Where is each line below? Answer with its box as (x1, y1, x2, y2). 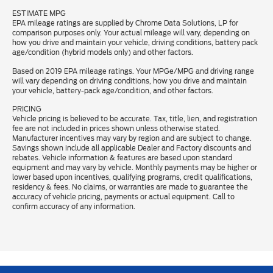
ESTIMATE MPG (12, 9, 66, 18)
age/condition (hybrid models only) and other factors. (12, 48, 193, 57)
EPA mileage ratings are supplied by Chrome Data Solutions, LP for (12, 19, 238, 28)
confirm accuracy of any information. (12, 202, 135, 211)
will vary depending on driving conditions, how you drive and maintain (12, 76, 247, 85)
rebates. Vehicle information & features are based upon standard (12, 154, 232, 163)
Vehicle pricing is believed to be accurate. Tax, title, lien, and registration (12, 115, 257, 124)
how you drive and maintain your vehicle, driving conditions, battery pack (12, 38, 258, 48)
